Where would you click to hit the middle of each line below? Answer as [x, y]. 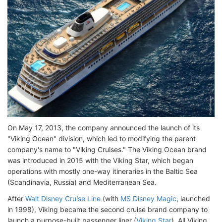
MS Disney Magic [148, 198]
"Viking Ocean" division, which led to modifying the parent [102, 138]
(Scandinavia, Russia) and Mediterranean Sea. [82, 182]
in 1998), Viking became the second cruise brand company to [108, 209]
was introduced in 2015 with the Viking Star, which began [100, 160]
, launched [193, 198]
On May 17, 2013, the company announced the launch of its [104, 127]
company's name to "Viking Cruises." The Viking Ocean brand [107, 149]
